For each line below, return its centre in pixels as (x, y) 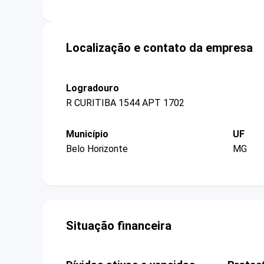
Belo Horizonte (97, 149)
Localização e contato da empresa (159, 47)
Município (87, 134)
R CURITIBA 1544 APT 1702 (125, 103)
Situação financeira (119, 226)
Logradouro (93, 88)
